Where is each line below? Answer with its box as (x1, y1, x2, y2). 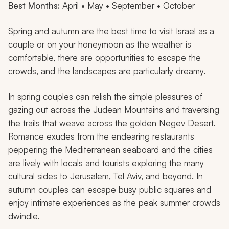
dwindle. (8, 210, 39, 221)
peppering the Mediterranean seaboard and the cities (8, 144, 213, 155)
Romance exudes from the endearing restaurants (8, 130, 194, 142)
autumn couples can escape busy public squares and (8, 184, 211, 195)
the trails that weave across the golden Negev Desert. (8, 117, 215, 128)
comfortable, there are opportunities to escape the (8, 52, 201, 63)
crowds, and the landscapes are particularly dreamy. (8, 65, 205, 76)
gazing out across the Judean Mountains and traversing (8, 104, 219, 115)
